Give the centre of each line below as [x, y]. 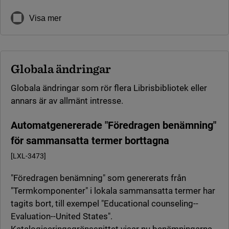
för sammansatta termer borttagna [90, 141]
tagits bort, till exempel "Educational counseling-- [105, 204]
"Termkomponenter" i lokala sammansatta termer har [113, 191]
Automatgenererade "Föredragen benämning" [113, 125]
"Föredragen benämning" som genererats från [98, 178]
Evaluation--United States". [62, 216]
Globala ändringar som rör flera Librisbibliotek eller [109, 88]
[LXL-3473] [28, 156]
